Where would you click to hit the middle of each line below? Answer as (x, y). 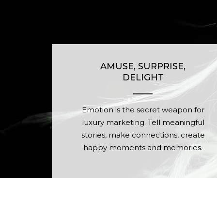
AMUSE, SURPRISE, (143, 66)
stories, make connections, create (143, 135)
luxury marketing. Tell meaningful (143, 122)
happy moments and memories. (143, 147)
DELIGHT (143, 77)
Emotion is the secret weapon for (143, 110)
